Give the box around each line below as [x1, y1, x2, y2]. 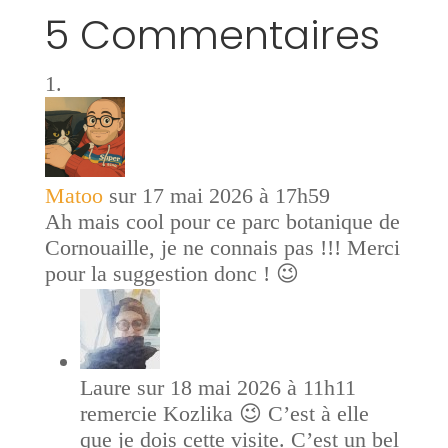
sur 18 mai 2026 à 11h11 [136, 375, 356, 401]
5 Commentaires [44, 7, 380, 64]
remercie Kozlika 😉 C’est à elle [79, 401, 369, 427]
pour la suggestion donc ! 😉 [44, 261, 299, 287]
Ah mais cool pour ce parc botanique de [44, 209, 400, 235]
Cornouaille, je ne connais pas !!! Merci [44, 235, 400, 261]
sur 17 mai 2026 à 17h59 [108, 183, 330, 209]
